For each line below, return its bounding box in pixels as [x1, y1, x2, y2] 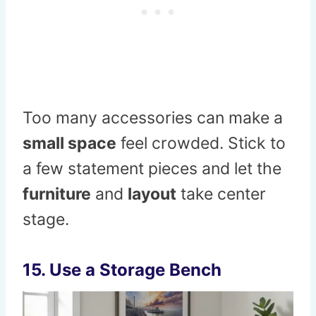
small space [23, 133, 116, 154]
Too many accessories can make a [23, 108, 283, 128]
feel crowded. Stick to [116, 133, 286, 154]
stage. [23, 209, 69, 230]
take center [176, 184, 266, 205]
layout [128, 184, 176, 205]
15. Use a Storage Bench [23, 260, 221, 281]
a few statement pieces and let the [23, 159, 281, 179]
